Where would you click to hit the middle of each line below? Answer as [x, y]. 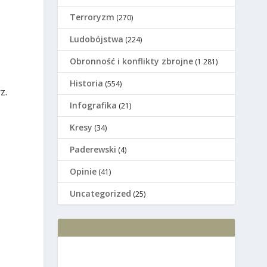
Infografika [94, 105]
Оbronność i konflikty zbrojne [132, 61]
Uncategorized [101, 194]
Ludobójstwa [97, 39]
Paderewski [93, 150]
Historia [87, 83]
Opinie [83, 172]
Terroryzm [92, 17]
